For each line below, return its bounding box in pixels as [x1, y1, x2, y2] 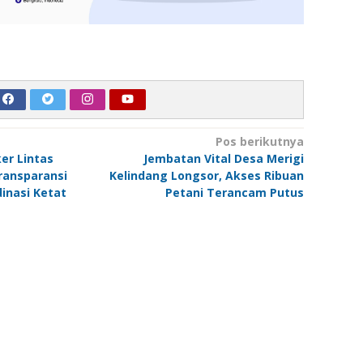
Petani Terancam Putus [164, 185, 304, 201]
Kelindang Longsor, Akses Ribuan [109, 168, 304, 184]
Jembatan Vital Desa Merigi [143, 151, 304, 167]
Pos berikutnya [215, 134, 304, 150]
